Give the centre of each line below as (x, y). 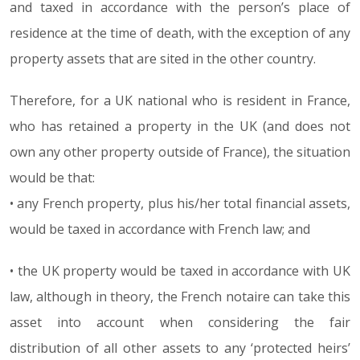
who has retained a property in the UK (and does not (180, 126)
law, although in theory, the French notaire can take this (180, 297)
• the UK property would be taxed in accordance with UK (180, 271)
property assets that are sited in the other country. (163, 59)
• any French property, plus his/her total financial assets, (180, 203)
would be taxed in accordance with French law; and (160, 229)
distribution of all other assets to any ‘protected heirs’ (180, 348)
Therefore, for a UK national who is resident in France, (180, 100)
